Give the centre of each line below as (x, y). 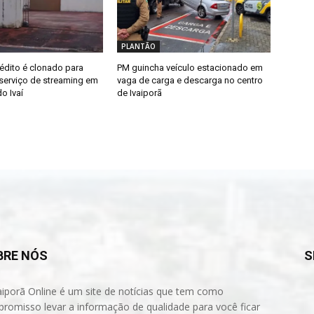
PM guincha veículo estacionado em (190, 68)
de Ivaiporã (140, 93)
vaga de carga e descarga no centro (190, 81)
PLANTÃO (139, 47)
